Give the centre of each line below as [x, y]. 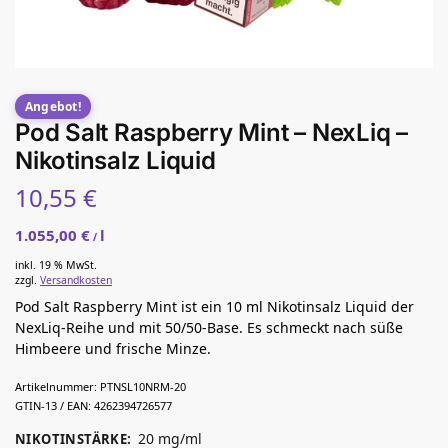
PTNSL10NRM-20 [143, 387]
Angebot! [53, 106]
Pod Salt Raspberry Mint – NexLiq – [211, 132]
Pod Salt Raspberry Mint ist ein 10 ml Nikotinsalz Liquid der [214, 307]
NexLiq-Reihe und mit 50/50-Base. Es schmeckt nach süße [209, 328]
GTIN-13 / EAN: [53, 406]
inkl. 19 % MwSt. [56, 265]
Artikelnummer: [56, 387]
